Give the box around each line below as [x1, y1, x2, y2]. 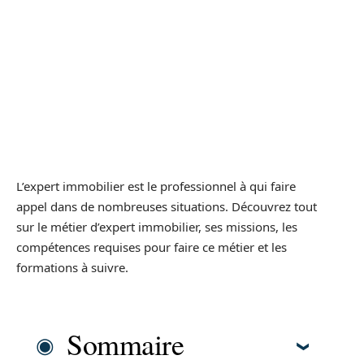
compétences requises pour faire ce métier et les [16, 238, 287, 255]
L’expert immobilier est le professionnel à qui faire [16, 177, 296, 194]
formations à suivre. [16, 258, 128, 275]
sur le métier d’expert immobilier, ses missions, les [16, 218, 297, 235]
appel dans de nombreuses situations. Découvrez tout [16, 197, 317, 214]
